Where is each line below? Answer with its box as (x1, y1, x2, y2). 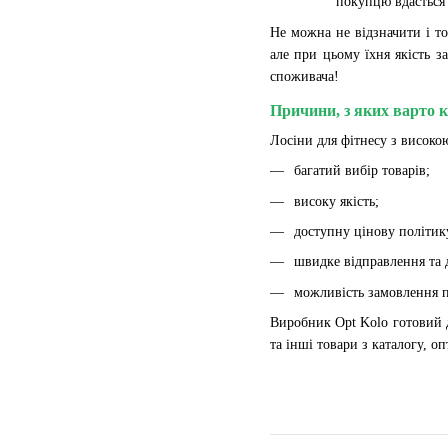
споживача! (270, 68, 339, 84)
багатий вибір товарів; (294, 163, 430, 179)
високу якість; (294, 193, 379, 209)
